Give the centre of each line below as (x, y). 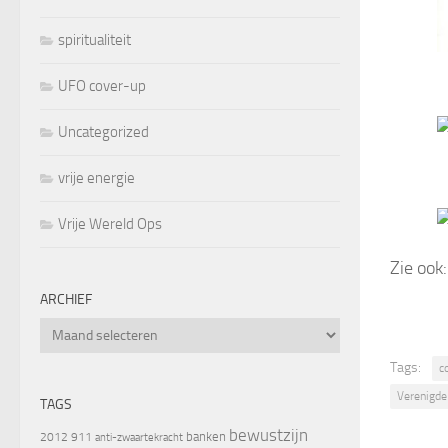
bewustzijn (268, 434)
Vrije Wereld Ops (110, 223)
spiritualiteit (94, 39)
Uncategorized (103, 131)
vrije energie (96, 177)
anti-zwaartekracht (139, 437)
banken (206, 436)
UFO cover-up (102, 85)
